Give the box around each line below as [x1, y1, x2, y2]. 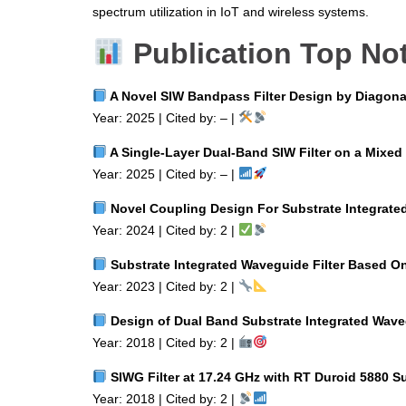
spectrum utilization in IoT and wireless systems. [92, 4, 369, 19]
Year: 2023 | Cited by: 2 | [92, 278, 238, 294]
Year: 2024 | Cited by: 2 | [92, 222, 238, 237]
